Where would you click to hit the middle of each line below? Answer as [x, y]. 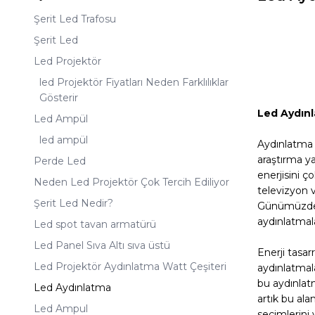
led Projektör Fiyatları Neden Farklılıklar [134, 83]
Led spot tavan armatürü [95, 225]
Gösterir [59, 98]
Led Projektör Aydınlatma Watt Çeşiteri [130, 267]
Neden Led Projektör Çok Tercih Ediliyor [131, 182]
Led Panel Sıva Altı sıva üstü [102, 246]
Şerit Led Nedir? [73, 204]
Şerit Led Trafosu [75, 19]
